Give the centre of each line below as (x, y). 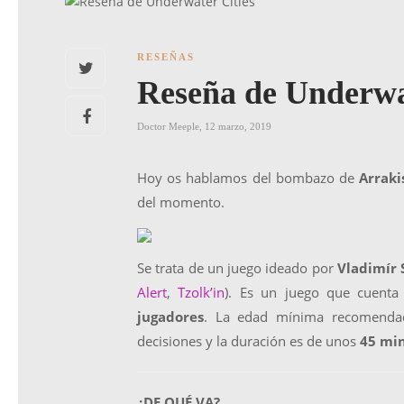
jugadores (170, 317)
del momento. (181, 202)
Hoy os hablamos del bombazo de (248, 178)
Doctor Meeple (168, 126)
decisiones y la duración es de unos (248, 341)
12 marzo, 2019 (238, 126)
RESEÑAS (166, 57)
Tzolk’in (202, 292)
